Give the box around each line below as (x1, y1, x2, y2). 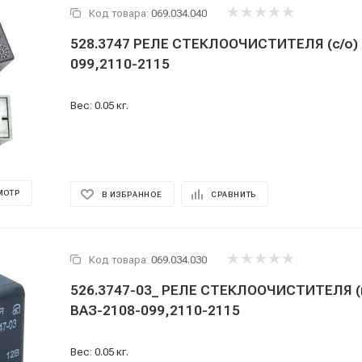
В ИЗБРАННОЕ (102, 190, 162, 199)
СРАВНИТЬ (210, 190, 257, 199)
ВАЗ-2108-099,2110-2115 (70, 302, 240, 318)
